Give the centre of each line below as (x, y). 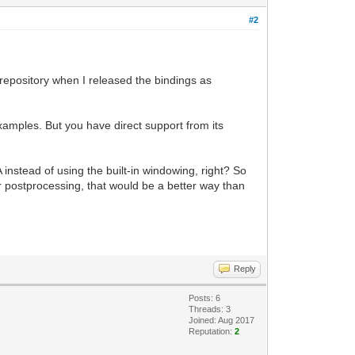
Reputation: (212, 331)
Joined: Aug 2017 (222, 320)
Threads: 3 (210, 309)
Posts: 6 (205, 298)
